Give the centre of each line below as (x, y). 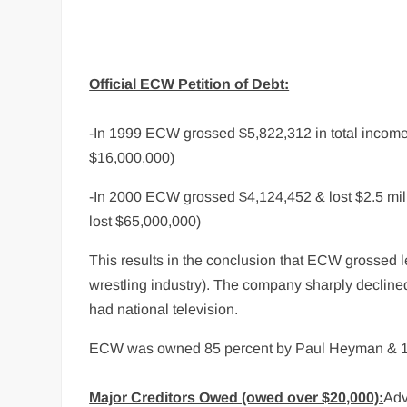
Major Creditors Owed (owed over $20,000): (237, 397)
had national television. (164, 309)
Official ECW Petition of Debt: (189, 84)
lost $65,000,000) (145, 221)
